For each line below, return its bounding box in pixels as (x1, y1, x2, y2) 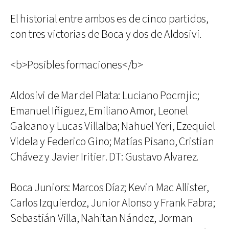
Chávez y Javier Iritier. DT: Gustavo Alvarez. (10, 150, 199, 165)
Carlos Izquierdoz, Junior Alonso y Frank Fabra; (10, 196, 215, 211)
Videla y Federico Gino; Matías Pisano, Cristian (10, 134, 214, 149)
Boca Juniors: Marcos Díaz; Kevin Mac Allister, (10, 180, 209, 195)
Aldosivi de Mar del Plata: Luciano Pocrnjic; (10, 88, 199, 103)
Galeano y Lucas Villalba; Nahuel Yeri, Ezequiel (10, 119, 215, 134)
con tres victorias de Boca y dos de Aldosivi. (10, 27, 202, 42)
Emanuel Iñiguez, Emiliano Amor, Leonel (10, 104, 188, 119)
